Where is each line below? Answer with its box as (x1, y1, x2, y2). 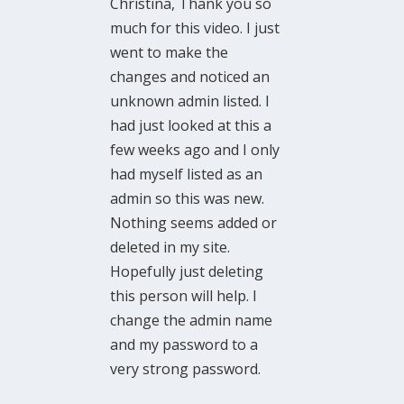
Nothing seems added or (110, 213, 278, 234)
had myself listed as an (110, 164, 263, 185)
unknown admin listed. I (110, 91, 271, 112)
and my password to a (110, 335, 259, 355)
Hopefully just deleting (110, 262, 264, 282)
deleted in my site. (110, 237, 231, 258)
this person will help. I (110, 286, 258, 307)
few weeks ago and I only (110, 140, 280, 161)
